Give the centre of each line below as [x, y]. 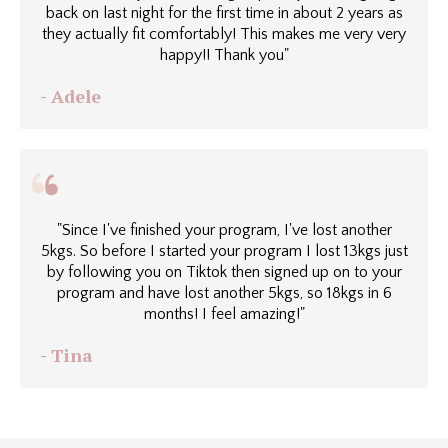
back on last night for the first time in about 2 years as [224, 13]
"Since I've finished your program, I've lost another [224, 230]
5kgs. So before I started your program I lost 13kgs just [224, 251]
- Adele [70, 96]
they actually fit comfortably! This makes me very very [224, 34]
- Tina [66, 355]
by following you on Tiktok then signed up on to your [224, 272]
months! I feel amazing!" [224, 314]
